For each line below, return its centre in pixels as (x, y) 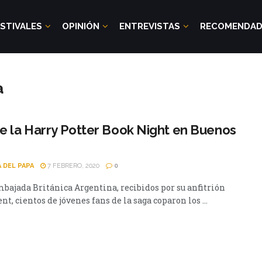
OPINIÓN (81, 26)
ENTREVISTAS (150, 26)
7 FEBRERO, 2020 (73, 166)
